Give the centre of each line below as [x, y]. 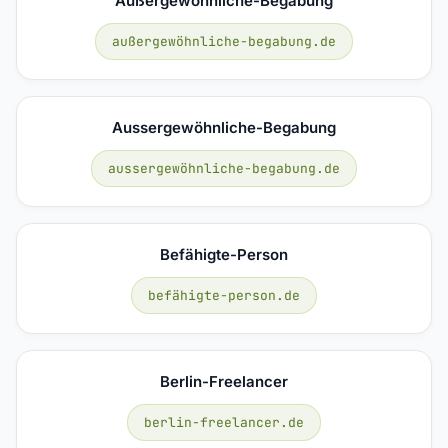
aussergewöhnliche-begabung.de [224, 168]
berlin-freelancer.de [224, 422]
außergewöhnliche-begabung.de [224, 41]
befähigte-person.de [224, 295]
